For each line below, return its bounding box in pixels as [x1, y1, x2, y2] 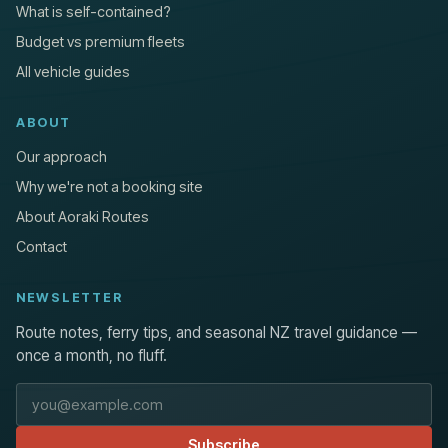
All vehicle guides [16, 63, 130, 81]
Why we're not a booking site [16, 178, 203, 196]
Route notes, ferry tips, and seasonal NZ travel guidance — [16, 323, 417, 343]
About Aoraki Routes [16, 208, 149, 226]
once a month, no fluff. [16, 346, 167, 366]
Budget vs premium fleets [16, 33, 185, 51]
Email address [15, 385, 112, 406]
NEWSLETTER [16, 290, 123, 306]
